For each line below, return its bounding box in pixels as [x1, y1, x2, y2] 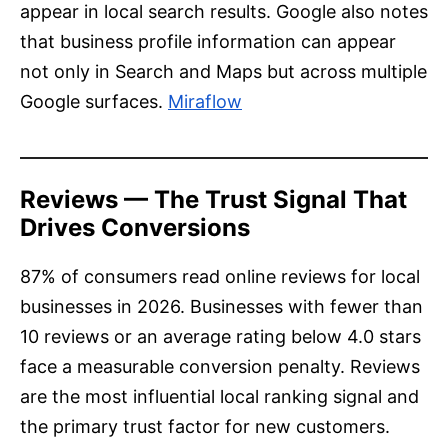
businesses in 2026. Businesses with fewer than [20, 296, 423, 318]
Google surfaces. [20, 91, 163, 113]
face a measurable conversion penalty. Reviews [20, 356, 420, 378]
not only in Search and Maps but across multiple [20, 61, 427, 83]
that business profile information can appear [20, 31, 396, 53]
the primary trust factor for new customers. [20, 416, 390, 438]
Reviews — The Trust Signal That [20, 185, 407, 215]
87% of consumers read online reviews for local [20, 266, 420, 288]
